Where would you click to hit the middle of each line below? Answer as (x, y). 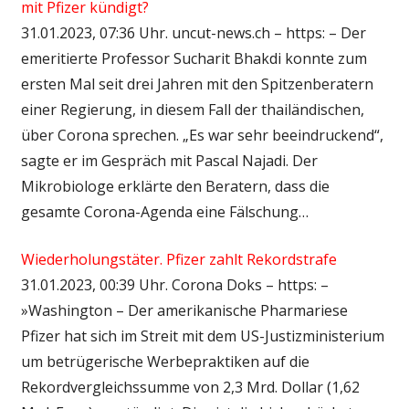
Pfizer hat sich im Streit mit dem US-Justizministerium (202, 336)
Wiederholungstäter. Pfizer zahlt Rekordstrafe (178, 259)
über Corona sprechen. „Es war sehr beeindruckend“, (202, 135)
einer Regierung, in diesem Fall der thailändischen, (192, 109)
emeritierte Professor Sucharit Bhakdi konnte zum (194, 58)
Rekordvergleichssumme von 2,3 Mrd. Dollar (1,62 (190, 387)
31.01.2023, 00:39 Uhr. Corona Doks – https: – (174, 284)
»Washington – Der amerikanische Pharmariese (184, 310)
